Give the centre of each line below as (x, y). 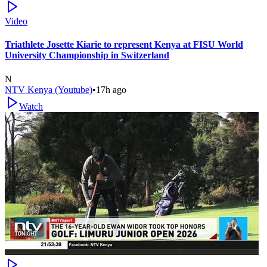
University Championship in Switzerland (87, 55)
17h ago (111, 89)
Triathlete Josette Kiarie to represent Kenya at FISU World (124, 45)
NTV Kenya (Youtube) (49, 89)
